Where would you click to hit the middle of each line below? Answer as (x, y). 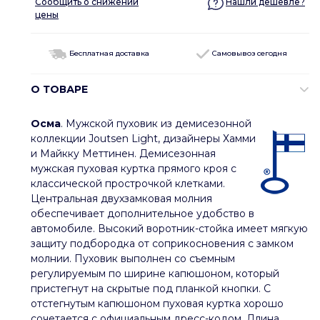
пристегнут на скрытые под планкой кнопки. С (151, 288)
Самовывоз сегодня (248, 54)
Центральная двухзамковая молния (121, 198)
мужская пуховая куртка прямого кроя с (134, 168)
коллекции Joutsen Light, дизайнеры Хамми (143, 138)
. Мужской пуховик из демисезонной (156, 123)
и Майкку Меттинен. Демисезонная (123, 153)
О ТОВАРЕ (59, 89)
